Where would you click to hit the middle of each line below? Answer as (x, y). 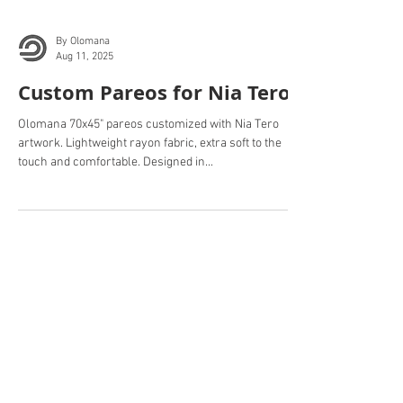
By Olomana (83, 95)
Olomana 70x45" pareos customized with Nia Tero (148, 179)
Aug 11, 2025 (85, 110)
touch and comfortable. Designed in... (116, 216)
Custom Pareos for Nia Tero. (157, 146)
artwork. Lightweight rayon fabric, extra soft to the (150, 197)
